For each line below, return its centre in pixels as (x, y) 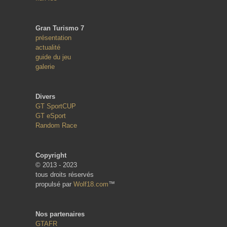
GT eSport (51, 116)
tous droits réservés (65, 174)
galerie (45, 66)
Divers (45, 96)
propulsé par (54, 184)
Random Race (56, 125)
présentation (53, 37)
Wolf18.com (91, 184)
